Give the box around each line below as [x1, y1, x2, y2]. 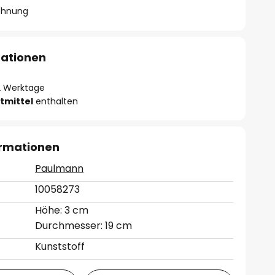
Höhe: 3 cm [35, 203, 89, 217]
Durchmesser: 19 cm [35, 219, 133, 233]
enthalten [33, 95, 79, 107]
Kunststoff [35, 239, 85, 254]
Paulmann [35, 161, 84, 176]
